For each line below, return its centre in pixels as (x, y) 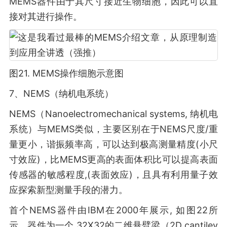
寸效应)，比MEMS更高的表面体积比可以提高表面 (113, 159)
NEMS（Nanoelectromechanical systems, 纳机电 (113, 114)
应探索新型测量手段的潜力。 (68, 190)
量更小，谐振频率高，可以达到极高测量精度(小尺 (113, 144)
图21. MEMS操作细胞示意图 (66, 73)
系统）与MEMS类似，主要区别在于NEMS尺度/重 (113, 129)
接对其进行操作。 (46, 16)
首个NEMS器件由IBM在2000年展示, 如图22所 (113, 210)
